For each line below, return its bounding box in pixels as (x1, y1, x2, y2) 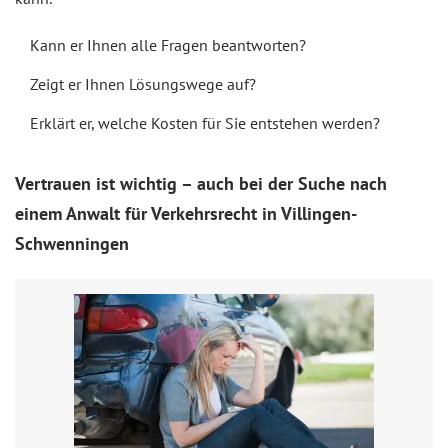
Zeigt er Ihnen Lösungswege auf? (30, 73, 256, 94)
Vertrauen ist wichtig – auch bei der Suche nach (15, 171, 387, 195)
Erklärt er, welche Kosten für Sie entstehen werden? (30, 112, 380, 133)
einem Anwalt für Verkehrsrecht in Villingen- (15, 201, 357, 225)
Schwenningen (15, 231, 129, 255)
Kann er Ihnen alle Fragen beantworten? (30, 34, 306, 55)
